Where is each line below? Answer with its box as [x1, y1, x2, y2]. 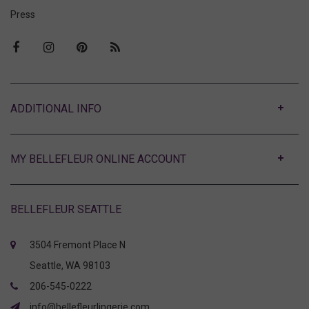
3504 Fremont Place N [30, 239, 126, 250]
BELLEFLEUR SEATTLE [10, 203, 121, 216]
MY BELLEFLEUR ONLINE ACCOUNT [10, 152, 186, 166]
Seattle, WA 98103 [30, 260, 110, 271]
